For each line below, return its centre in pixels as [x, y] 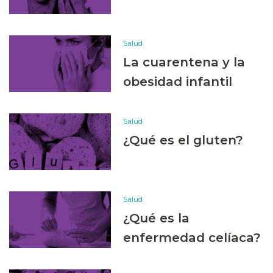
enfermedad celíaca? [192, 237]
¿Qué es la [157, 218]
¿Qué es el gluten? [183, 140]
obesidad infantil [178, 82]
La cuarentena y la [184, 62]
